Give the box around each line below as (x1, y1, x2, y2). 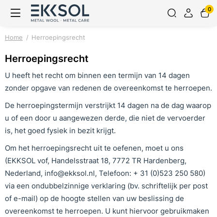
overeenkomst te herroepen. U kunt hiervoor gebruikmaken (5, 206, 209, 216)
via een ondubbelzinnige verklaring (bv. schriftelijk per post (5, 181, 208, 190)
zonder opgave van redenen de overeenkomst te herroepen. (5, 83, 212, 93)
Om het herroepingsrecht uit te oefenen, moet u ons (5, 143, 184, 153)
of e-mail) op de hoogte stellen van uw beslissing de (5, 194, 184, 203)
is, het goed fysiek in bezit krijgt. (5, 126, 116, 135)
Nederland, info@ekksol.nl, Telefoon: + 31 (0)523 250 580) (5, 169, 205, 178)
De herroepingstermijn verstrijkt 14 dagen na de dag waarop (5, 101, 211, 110)
